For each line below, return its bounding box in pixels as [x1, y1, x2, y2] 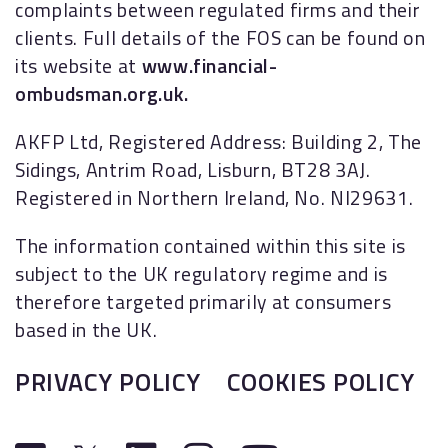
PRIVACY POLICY [15, 362, 201, 401]
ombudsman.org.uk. [15, 79, 189, 109]
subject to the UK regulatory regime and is [15, 259, 388, 289]
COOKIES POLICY [226, 362, 415, 401]
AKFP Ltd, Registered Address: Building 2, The [15, 127, 422, 157]
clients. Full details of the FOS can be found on [15, 23, 426, 53]
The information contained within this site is [15, 231, 406, 261]
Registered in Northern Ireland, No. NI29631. [15, 183, 414, 213]
